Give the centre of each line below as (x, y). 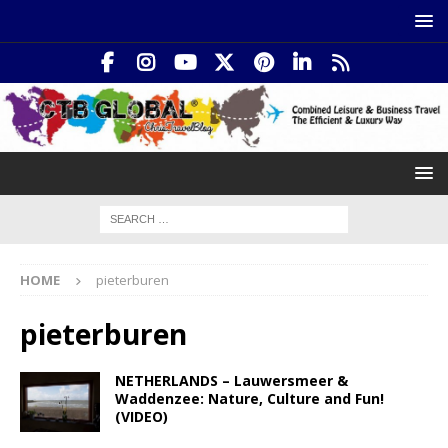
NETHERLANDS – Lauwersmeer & (231, 380)
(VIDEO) (141, 416)
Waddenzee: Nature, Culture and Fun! (249, 398)
